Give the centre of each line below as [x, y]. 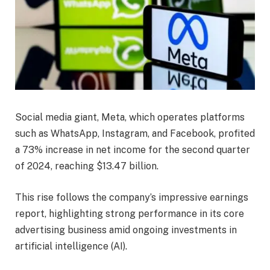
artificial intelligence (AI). [71, 246]
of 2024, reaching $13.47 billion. [87, 166]
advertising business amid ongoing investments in [126, 230]
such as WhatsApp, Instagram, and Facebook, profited [135, 134]
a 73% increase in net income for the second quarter [133, 150]
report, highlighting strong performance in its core [130, 213]
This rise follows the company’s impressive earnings [132, 197]
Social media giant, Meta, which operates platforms [130, 118]
